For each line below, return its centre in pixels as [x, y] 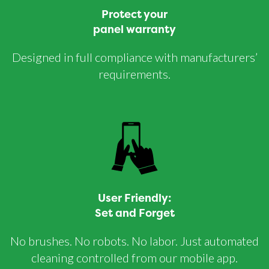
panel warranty [134, 29]
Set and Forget [134, 213]
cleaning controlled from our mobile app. [134, 258]
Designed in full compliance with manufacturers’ [134, 57]
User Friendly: [134, 198]
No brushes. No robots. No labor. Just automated [134, 241]
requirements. [134, 74]
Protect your [134, 14]
